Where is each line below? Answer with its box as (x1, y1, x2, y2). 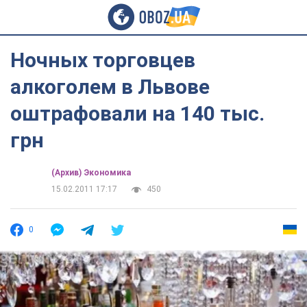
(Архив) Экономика (51, 168, 131, 177)
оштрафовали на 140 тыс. (10, 101, 265, 125)
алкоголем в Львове (10, 75, 210, 99)
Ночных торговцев (10, 48, 195, 72)
